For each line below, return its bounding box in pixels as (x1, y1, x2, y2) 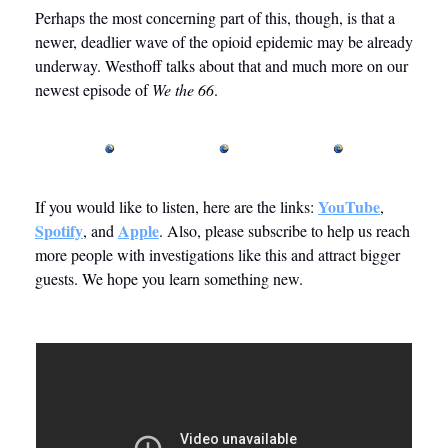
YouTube (318, 194, 380, 218)
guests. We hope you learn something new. (35, 267, 307, 289)
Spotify (35, 218, 83, 242)
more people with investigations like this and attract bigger (35, 243, 400, 265)
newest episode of (35, 79, 152, 101)
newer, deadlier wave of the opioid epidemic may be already (35, 31, 413, 53)
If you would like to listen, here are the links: (35, 195, 318, 217)
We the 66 (152, 79, 214, 101)
